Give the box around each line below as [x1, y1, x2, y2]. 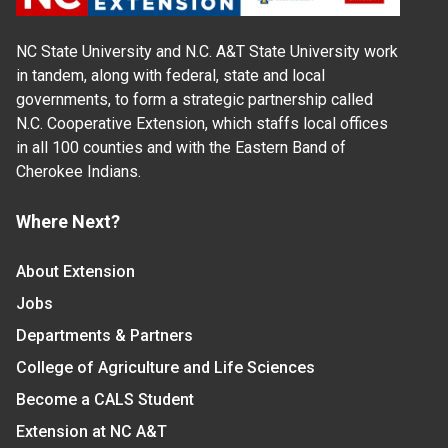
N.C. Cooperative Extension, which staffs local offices [16, 114, 388, 134]
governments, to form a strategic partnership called [16, 90, 373, 110]
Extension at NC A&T [16, 422, 167, 442]
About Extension [16, 262, 135, 282]
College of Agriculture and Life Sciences [16, 358, 315, 378]
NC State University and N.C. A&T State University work [16, 42, 398, 62]
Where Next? [16, 211, 120, 233]
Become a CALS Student [16, 390, 194, 410]
